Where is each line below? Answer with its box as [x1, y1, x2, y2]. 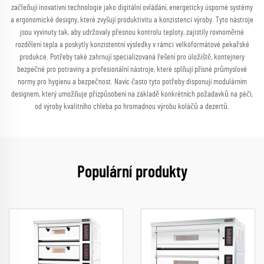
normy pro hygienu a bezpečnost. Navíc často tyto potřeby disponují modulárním [17, 78, 247, 86]
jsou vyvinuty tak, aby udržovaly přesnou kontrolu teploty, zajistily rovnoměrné [20, 28, 244, 37]
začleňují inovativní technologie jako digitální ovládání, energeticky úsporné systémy [11, 4, 253, 12]
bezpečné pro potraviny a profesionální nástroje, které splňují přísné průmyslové [17, 65, 247, 74]
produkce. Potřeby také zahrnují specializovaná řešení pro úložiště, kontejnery [19, 53, 245, 61]
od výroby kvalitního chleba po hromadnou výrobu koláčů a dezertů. [35, 103, 229, 111]
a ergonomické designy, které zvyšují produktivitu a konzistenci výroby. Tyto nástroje [11, 16, 253, 24]
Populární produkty [77, 164, 187, 181]
